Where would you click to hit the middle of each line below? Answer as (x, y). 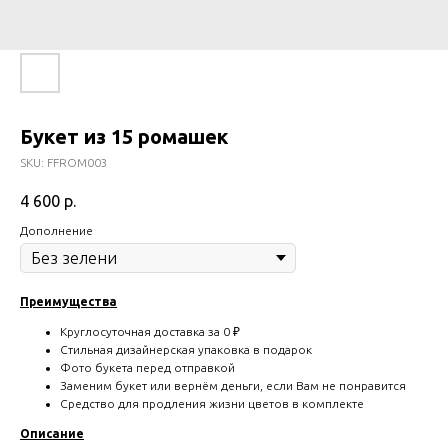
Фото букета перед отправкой (147, 368)
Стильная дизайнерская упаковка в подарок (186, 350)
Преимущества (68, 302)
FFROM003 (77, 162)
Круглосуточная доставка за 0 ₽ (150, 332)
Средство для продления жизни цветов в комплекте (212, 404)
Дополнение (56, 231)
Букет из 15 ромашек (124, 136)
